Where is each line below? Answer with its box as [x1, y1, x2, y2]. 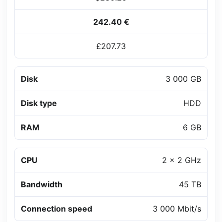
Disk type [21, 98, 57, 108]
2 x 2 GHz [162, 155, 201, 165]
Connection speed [21, 203, 92, 214]
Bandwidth [21, 179, 62, 189]
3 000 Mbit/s [153, 203, 201, 214]
